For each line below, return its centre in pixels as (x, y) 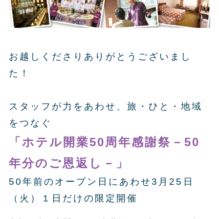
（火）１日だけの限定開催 (73, 198)
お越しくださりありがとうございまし (100, 56)
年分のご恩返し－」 (69, 163)
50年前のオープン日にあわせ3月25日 (101, 181)
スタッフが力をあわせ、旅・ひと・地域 (106, 106)
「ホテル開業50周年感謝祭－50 (104, 142)
